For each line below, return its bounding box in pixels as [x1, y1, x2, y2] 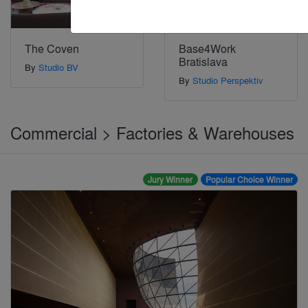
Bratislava [179, 54, 228, 70]
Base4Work [179, 41, 236, 57]
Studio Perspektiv [192, 74, 263, 87]
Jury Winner [148, 173, 193, 186]
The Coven [25, 41, 79, 57]
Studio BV [38, 60, 78, 74]
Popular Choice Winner [205, 173, 293, 186]
